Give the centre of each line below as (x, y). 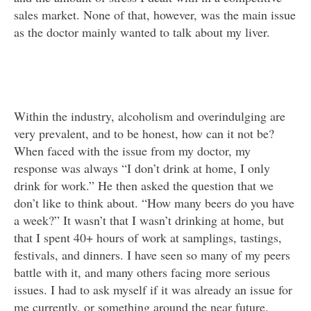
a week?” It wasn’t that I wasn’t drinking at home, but (149, 220)
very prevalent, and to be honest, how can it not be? (144, 133)
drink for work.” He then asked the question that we (144, 185)
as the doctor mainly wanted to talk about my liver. (142, 32)
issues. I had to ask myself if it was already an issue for (153, 289)
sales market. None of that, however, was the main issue (155, 15)
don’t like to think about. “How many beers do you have (154, 203)
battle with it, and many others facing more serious (142, 272)
